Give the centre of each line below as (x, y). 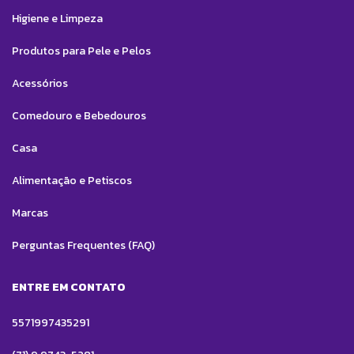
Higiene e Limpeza (57, 19)
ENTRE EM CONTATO (69, 288)
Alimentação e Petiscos (72, 181)
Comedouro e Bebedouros (79, 116)
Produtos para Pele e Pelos (81, 51)
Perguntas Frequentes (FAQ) (83, 246)
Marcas (30, 213)
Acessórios (40, 84)
